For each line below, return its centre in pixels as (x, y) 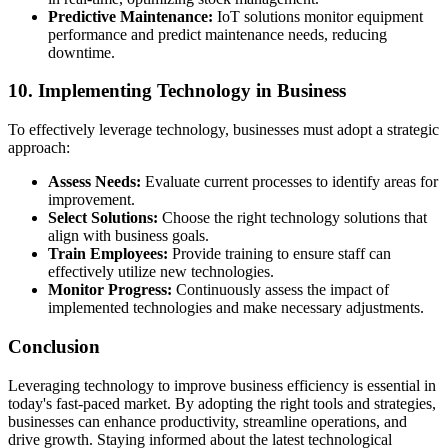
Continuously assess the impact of (280, 290)
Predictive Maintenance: (130, 16)
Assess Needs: (94, 182)
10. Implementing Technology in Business (177, 91)
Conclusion (54, 346)
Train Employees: (108, 254)
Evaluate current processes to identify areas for (289, 182)
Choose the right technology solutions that (292, 218)
